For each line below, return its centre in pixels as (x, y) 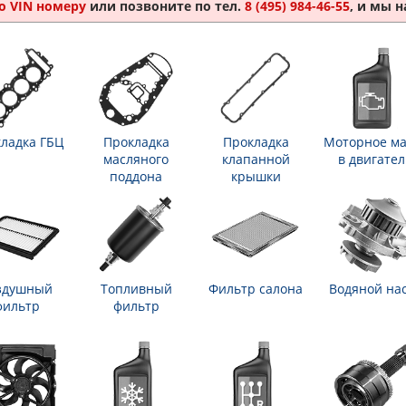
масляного (136, 159)
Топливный (136, 289)
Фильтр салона (256, 289)
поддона (136, 176)
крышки (256, 176)
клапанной (256, 159)
